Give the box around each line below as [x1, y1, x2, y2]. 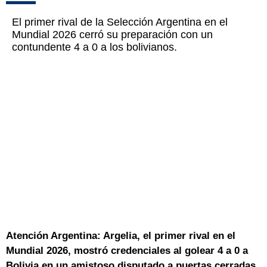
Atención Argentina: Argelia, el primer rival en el [6, 230, 235, 242]
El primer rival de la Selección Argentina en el [12, 16, 228, 29]
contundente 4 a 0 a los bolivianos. [12, 41, 177, 54]
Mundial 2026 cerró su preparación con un [12, 29, 213, 41]
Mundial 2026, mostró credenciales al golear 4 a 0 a [6, 245, 248, 257]
